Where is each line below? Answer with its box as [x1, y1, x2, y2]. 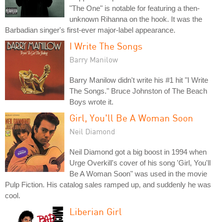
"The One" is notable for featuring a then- [69, 3, 200, 12]
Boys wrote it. [69, 97, 113, 106]
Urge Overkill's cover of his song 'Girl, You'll [69, 158, 211, 167]
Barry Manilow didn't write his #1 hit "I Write [69, 75, 208, 84]
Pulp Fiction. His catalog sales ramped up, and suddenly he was [5, 180, 211, 189]
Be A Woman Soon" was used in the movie [69, 169, 207, 178]
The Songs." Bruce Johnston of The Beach [69, 86, 207, 95]
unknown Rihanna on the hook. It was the [69, 14, 202, 23]
